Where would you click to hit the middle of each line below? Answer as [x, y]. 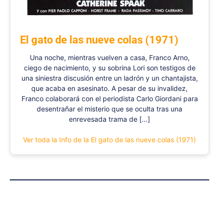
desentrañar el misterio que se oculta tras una [109, 109]
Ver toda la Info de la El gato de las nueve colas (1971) [109, 140]
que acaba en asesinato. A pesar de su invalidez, [109, 88]
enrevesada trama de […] [109, 119]
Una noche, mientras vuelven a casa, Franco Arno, [109, 58]
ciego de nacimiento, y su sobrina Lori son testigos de [109, 68]
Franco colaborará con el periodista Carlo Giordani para [109, 99]
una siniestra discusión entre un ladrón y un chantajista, [109, 78]
